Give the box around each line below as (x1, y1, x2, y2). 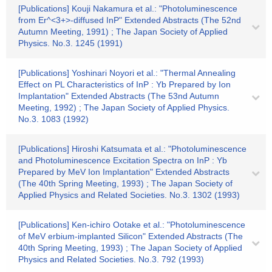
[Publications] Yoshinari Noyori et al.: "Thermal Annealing (18, 68, 236, 78)
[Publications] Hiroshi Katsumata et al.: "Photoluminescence (18, 144, 246, 154)
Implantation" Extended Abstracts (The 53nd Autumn (18, 91, 219, 101)
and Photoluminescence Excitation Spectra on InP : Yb (18, 155, 227, 165)
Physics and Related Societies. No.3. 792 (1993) (18, 254, 204, 264)
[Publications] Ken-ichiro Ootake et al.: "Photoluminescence (18, 220, 245, 229)
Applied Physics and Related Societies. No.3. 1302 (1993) (18, 190, 240, 200)
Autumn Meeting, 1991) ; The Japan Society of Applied (18, 27, 228, 36)
